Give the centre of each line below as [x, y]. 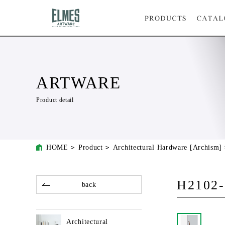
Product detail [55, 100]
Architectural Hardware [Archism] [167, 147]
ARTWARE [79, 83]
